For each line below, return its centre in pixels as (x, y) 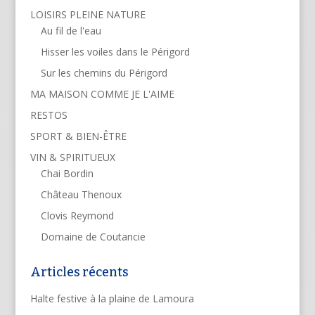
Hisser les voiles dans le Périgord (115, 51)
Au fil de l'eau (71, 30)
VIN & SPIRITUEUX (72, 157)
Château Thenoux (81, 194)
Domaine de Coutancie (93, 236)
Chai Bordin (67, 173)
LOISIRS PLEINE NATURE (88, 14)
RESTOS (49, 115)
